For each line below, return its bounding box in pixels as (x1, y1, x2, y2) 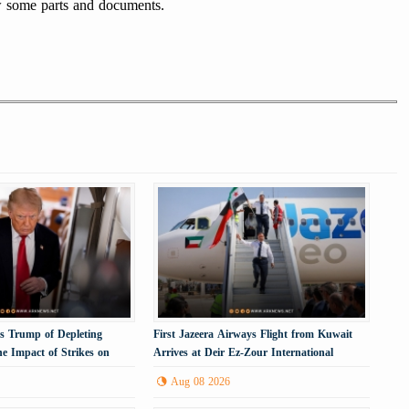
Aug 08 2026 (171, 371, 231, 392)
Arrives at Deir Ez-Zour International (153, 341, 334, 362)
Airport (153, 360, 190, 381)
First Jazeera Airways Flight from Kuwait (153, 323, 353, 344)
